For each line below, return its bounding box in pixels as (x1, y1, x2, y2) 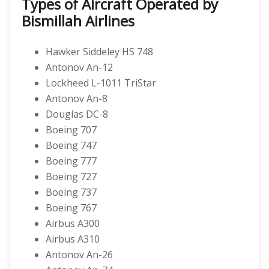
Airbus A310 (46, 232, 100, 246)
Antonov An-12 (46, 61, 113, 74)
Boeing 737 (46, 186, 97, 199)
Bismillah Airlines (22, 11, 134, 31)
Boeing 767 (46, 201, 97, 214)
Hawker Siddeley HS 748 (46, 45, 153, 58)
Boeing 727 (46, 170, 97, 183)
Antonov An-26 (46, 248, 113, 261)
